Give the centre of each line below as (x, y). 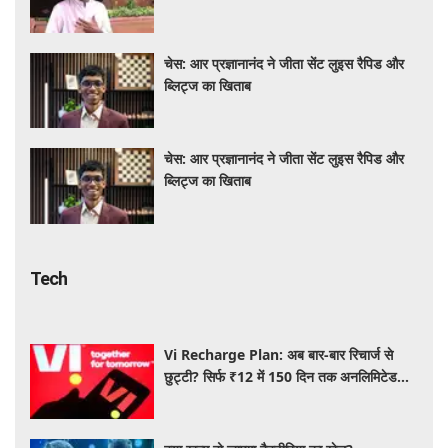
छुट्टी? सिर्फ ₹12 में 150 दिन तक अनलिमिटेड (281, 376)
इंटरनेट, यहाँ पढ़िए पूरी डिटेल (236, 398)
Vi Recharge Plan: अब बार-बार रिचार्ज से (279, 354)
